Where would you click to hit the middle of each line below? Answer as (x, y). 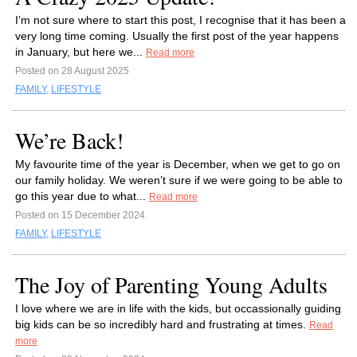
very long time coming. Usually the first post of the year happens (177, 36)
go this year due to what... (82, 196)
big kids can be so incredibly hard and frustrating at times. (162, 324)
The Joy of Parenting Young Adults (171, 284)
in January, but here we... (80, 52)
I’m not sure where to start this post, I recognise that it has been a (180, 20)
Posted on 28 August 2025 (72, 71)
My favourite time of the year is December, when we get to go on (178, 164)
